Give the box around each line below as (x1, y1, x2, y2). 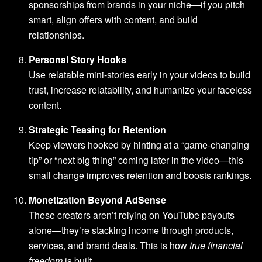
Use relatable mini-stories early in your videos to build (29, 67, 251, 81)
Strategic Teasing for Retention (29, 122, 167, 136)
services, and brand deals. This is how (29, 238, 190, 252)
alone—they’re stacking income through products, (29, 223, 234, 237)
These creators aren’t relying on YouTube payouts (29, 208, 235, 222)
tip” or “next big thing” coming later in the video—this (29, 153, 244, 167)
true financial (189, 238, 243, 252)
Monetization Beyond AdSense (29, 192, 167, 206)
